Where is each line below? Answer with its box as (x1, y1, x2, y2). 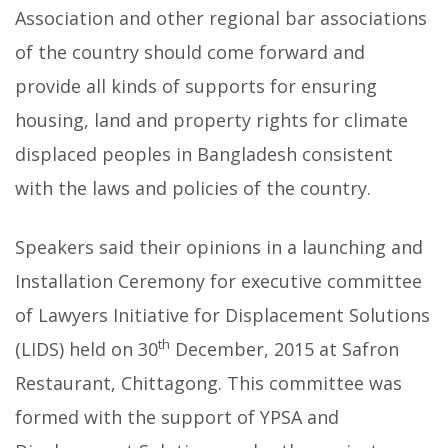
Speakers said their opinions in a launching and (15, 235, 423, 260)
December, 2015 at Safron (170, 337, 399, 362)
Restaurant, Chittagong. (15, 371, 227, 396)
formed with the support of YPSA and (15, 405, 339, 430)
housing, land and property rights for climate (15, 108, 408, 133)
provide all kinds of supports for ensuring (15, 74, 377, 99)
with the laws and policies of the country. (15, 176, 371, 201)
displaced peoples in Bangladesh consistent (15, 142, 393, 167)
